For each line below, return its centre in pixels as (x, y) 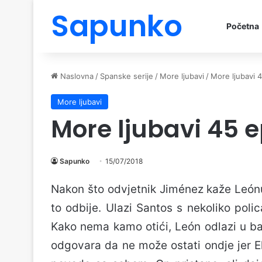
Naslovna (76, 76)
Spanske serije (127, 76)
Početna (243, 26)
